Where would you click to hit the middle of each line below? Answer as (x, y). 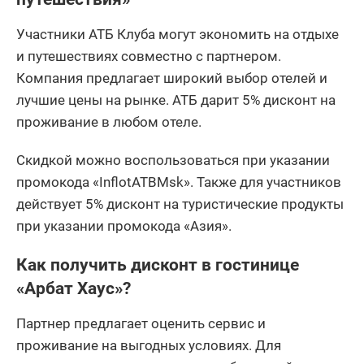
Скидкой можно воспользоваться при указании (173, 160)
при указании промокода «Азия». (124, 225)
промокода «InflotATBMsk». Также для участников (179, 182)
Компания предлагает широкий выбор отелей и (172, 78)
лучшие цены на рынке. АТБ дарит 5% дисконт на (176, 100)
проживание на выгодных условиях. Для (149, 345)
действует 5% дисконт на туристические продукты (180, 204)
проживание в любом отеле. (109, 121)
